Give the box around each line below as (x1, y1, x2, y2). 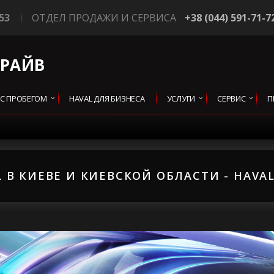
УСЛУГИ (166, 93, 196, 104)
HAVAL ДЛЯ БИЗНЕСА (68, 93, 145, 104)
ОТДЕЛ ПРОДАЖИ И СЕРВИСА (31, 11, 176, 24)
